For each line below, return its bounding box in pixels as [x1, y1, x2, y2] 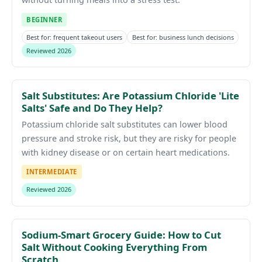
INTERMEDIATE [26, 167, 77, 177]
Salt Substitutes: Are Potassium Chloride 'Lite [22, 89, 239, 103]
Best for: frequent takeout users [26, 32, 123, 42]
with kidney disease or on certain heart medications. [22, 146, 230, 158]
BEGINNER [26, 15, 63, 24]
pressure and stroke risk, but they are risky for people [22, 132, 236, 144]
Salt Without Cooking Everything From [22, 240, 207, 254]
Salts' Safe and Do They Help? [22, 101, 163, 115]
